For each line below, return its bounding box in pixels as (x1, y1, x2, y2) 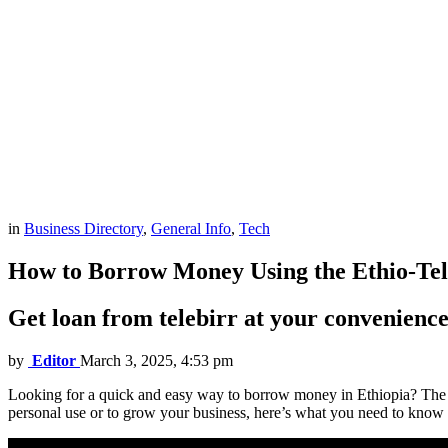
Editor (32, 351, 76, 369)
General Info (151, 220, 231, 237)
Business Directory (24, 220, 143, 237)
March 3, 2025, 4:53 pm (80, 351, 233, 369)
